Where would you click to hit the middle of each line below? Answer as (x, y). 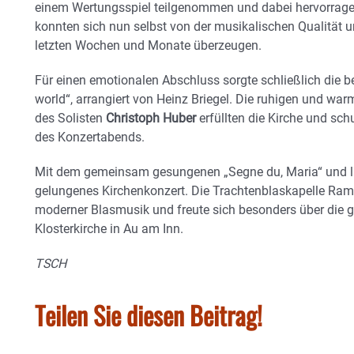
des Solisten (70, 118)
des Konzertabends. (90, 137)
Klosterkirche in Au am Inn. (109, 228)
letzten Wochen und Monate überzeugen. (148, 45)
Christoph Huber (151, 118)
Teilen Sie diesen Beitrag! (149, 314)
